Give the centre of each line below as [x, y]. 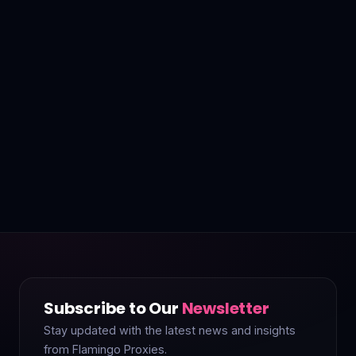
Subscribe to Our [113, 308]
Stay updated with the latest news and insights [170, 330]
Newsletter [225, 308]
